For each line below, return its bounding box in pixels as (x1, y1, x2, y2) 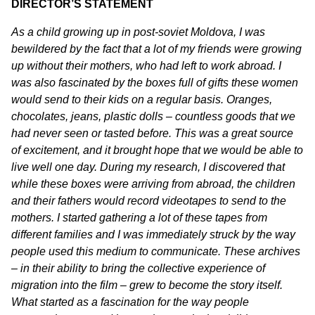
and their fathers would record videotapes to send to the (11, 195, 286, 207)
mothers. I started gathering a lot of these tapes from (11, 212, 267, 224)
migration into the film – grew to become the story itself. (11, 279, 283, 291)
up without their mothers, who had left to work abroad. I (11, 60, 281, 72)
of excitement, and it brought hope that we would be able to (11, 144, 303, 156)
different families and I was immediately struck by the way (11, 229, 295, 240)
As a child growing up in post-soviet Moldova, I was (11, 26, 265, 38)
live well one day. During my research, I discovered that (11, 161, 285, 173)
